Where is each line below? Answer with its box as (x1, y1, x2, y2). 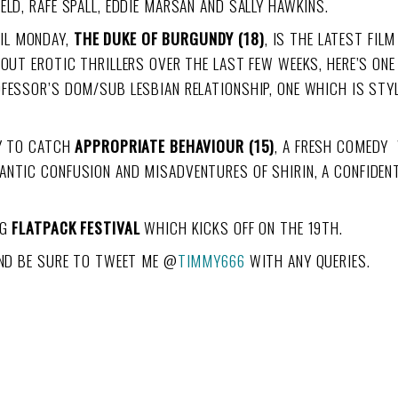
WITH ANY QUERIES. (244, 249, 370, 273)
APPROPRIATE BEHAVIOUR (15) (75, 133, 275, 157)
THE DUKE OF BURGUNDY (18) (73, 26, 265, 50)
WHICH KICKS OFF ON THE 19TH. (139, 216, 343, 240)
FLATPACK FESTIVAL (12, 216, 140, 240)
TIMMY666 (177, 249, 245, 273)
